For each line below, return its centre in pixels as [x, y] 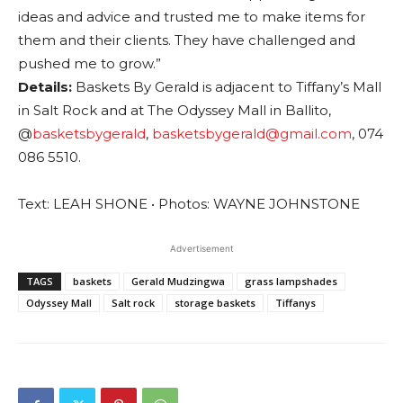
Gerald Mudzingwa [178, 281]
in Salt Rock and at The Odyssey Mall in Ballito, [175, 110]
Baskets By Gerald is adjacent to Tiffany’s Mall [227, 86]
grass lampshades [291, 281]
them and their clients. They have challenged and [187, 40]
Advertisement [201, 248]
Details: [45, 86]
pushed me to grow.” [90, 63]
